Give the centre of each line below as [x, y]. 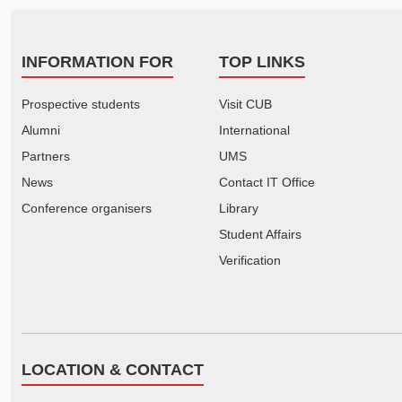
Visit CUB [245, 104]
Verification [250, 260]
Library [239, 208]
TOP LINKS [262, 61]
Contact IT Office [267, 182]
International [254, 130]
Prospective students [81, 104]
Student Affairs [260, 234]
